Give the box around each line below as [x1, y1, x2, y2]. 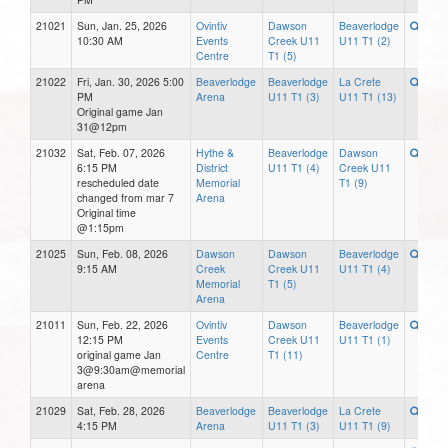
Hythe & [196, 145, 234, 161]
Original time [77, 205, 136, 221]
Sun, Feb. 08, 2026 [77, 246, 168, 262]
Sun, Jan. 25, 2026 [77, 18, 167, 34]
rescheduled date [77, 175, 159, 191]
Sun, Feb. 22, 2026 [77, 317, 168, 333]
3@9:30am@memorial [77, 362, 185, 378]
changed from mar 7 [77, 190, 174, 206]
